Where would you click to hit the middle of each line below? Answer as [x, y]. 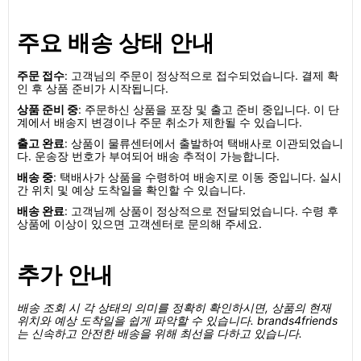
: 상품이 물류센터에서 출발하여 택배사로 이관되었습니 [204, 143]
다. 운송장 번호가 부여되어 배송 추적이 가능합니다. [148, 156]
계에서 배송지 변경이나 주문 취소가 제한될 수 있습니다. [160, 122]
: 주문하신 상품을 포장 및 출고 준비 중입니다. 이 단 [209, 109]
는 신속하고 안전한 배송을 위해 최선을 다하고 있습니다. [160, 333]
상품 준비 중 [48, 109]
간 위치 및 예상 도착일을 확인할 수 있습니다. [131, 190]
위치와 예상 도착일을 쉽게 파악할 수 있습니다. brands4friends [177, 320]
